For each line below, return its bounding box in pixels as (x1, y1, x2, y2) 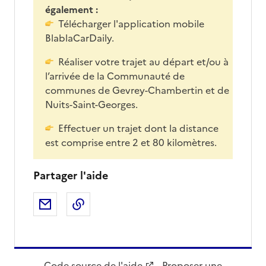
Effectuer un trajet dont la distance (58, 121, 218, 135)
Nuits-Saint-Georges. (45, 97, 138, 112)
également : (45, 2, 98, 17)
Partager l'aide (33, 167, 108, 183)
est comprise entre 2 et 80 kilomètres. (45, 135, 217, 150)
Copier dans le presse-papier (90, 197, 220, 211)
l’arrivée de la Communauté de (45, 68, 185, 83)
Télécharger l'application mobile (58, 16, 204, 31)
